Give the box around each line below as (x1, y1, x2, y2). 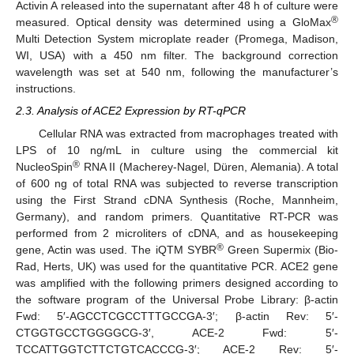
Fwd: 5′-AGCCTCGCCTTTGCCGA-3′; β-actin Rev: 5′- (16, 309, 338, 322)
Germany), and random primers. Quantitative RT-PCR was (16, 209, 338, 223)
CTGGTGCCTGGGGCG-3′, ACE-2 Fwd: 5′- (16, 326, 338, 339)
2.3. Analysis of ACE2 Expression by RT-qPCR (16, 104, 246, 118)
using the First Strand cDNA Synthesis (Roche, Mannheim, (16, 193, 338, 206)
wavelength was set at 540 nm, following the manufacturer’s (16, 66, 338, 79)
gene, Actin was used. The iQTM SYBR (16, 243, 217, 256)
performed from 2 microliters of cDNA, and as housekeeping (16, 226, 338, 239)
